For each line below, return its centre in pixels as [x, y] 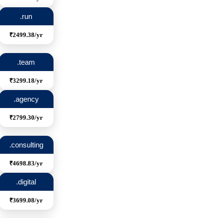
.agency [26, 99]
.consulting [26, 145]
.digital [26, 182]
